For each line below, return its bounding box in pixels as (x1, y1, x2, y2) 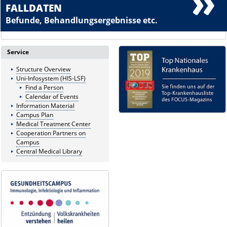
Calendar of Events (25, 92, 79, 101)
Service (7, 48, 29, 57)
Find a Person (25, 83, 63, 92)
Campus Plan (16, 110, 53, 120)
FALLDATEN (6, 1, 62, 15)
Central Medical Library (16, 147, 82, 156)
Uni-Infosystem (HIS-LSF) (16, 74, 86, 83)
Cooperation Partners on (16, 129, 86, 138)
